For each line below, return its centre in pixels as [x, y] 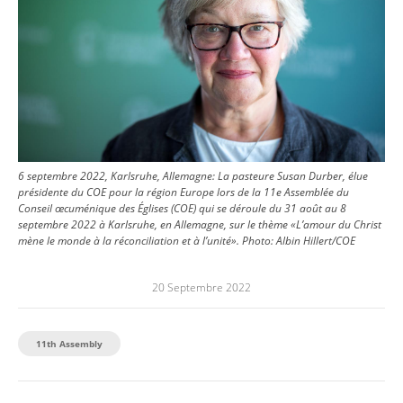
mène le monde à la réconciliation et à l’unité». [129, 241]
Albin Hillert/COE [316, 241]
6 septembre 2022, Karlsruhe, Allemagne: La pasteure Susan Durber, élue [193, 176]
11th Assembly [69, 344]
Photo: [259, 241]
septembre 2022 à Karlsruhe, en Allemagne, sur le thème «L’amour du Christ [200, 225]
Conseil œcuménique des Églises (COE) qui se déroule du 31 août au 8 [182, 209]
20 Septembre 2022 [201, 288]
